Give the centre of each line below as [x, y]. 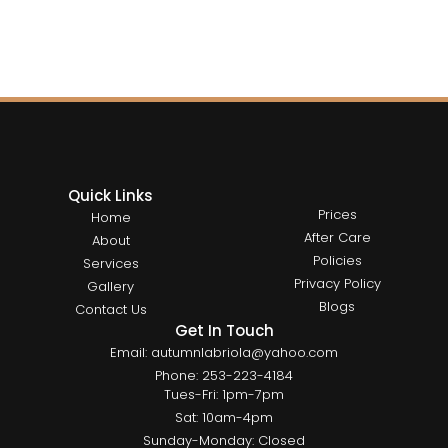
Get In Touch [224, 331]
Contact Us [110, 310]
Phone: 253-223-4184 [224, 376]
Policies [337, 261]
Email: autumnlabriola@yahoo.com [224, 353]
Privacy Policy [337, 284]
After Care [337, 238]
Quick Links [111, 196]
